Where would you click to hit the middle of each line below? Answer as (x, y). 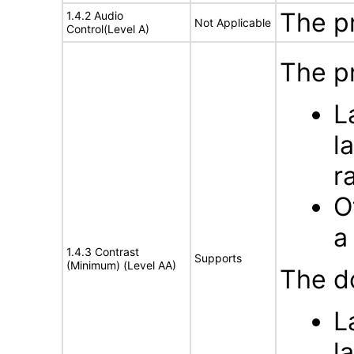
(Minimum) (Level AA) (121, 265)
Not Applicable (233, 23)
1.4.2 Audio (95, 15)
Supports (218, 258)
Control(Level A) (108, 29)
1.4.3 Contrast (103, 252)
